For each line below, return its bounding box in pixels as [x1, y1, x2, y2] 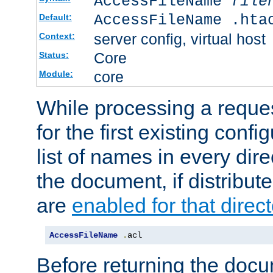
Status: [38, 49, 69, 60]
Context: [38, 30, 75, 41]
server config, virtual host [93, 30, 266, 48]
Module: [38, 68, 73, 79]
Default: [38, 12, 72, 22]
